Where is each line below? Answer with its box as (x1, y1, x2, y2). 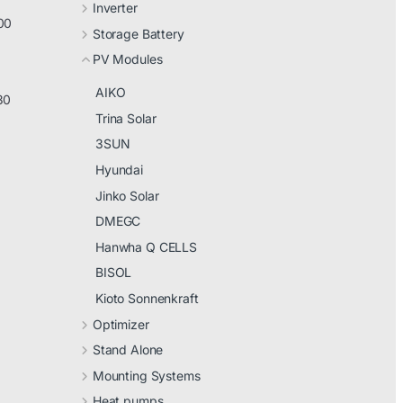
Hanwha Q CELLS (94, 238, 198, 255)
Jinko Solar (94, 187, 159, 203)
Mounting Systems (92, 367, 201, 383)
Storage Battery (92, 25, 184, 41)
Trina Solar (94, 110, 157, 126)
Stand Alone (92, 342, 164, 358)
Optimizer (92, 316, 149, 332)
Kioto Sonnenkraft (94, 290, 199, 306)
